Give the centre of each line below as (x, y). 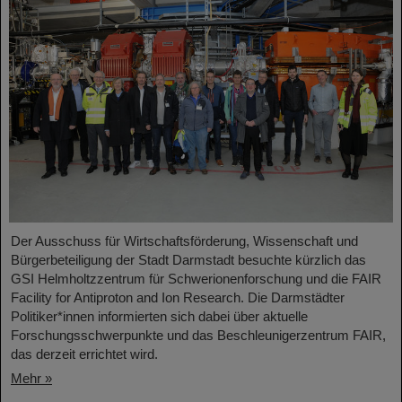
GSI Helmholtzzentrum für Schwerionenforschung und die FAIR (196, 279)
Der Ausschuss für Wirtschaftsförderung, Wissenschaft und (184, 241)
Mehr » (31, 379)
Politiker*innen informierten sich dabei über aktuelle (159, 317)
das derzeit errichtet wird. (84, 354)
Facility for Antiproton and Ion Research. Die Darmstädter (178, 298)
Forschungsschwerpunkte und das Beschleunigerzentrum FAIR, (198, 336)
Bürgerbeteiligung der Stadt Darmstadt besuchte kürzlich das (188, 260)
